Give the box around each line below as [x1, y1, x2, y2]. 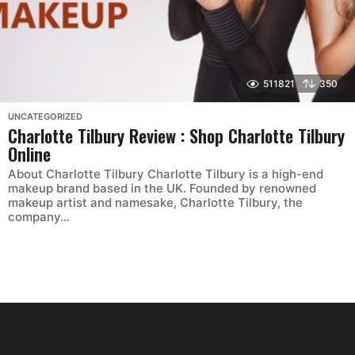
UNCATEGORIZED [8, 111, 82, 123]
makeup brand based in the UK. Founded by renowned [8, 181, 316, 197]
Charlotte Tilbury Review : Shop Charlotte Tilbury [8, 123, 345, 149]
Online [8, 141, 51, 167]
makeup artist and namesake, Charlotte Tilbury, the [8, 195, 303, 211]
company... [8, 209, 70, 225]
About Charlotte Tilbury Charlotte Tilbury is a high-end [8, 166, 323, 182]
